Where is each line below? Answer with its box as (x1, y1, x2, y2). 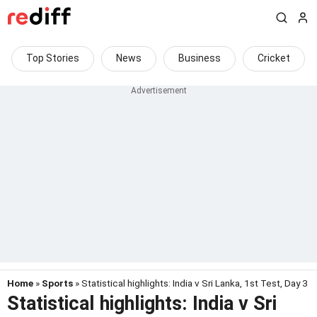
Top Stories (26, 52, 79, 64)
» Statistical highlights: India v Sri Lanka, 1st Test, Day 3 (73, 277, 308, 289)
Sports (42, 277, 73, 289)
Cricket (258, 52, 290, 64)
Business (178, 52, 221, 64)
